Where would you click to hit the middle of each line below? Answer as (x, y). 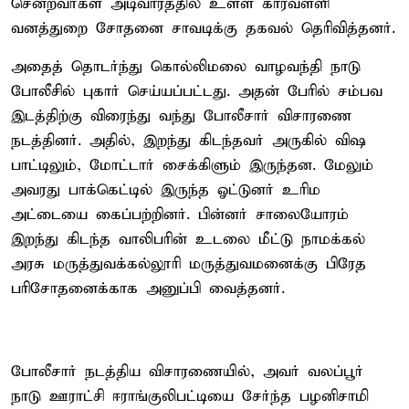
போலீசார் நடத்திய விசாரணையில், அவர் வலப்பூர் (187, 372)
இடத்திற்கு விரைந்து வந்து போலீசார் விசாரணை (181, 116)
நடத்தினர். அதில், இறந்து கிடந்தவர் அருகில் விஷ (189, 141)
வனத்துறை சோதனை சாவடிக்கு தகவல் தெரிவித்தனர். (203, 28)
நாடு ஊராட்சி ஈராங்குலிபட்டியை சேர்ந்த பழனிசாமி (190, 396)
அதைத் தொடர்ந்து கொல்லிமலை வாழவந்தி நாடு (186, 67)
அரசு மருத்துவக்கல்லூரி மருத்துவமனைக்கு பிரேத (189, 264)
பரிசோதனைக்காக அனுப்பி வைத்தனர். (148, 288)
